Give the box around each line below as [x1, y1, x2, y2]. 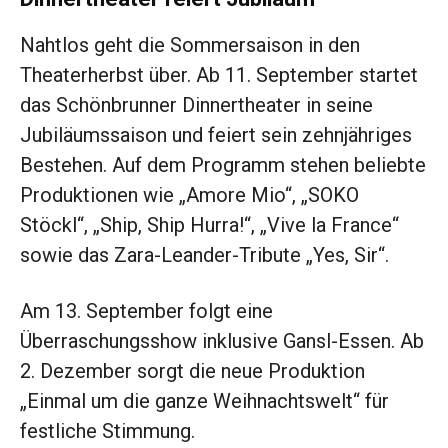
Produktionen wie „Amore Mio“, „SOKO [20, 183, 359, 208]
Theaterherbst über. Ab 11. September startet [20, 63, 418, 88]
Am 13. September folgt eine [20, 299, 273, 324]
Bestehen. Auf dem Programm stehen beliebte [20, 153, 426, 178]
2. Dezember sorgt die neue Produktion [20, 359, 365, 384]
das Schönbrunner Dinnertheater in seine [20, 93, 373, 118]
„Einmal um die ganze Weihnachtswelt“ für [20, 389, 389, 414]
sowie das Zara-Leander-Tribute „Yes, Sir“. [20, 243, 389, 268]
